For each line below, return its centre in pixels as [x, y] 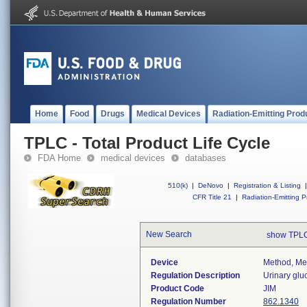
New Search [169, 234]
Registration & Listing [267, 185]
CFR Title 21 [212, 197]
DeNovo [211, 185]
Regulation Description [195, 275]
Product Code [177, 288]
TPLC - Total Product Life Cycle [147, 143]
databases [206, 158]
